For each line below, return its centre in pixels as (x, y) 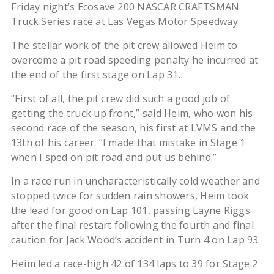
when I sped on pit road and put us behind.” (114, 157)
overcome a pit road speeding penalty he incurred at (135, 60)
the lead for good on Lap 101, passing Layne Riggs (130, 211)
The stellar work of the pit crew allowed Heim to (124, 46)
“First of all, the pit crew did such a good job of (120, 99)
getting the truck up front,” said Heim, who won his (132, 113)
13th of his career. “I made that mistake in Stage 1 (128, 143)
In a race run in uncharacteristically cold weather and (135, 181)
